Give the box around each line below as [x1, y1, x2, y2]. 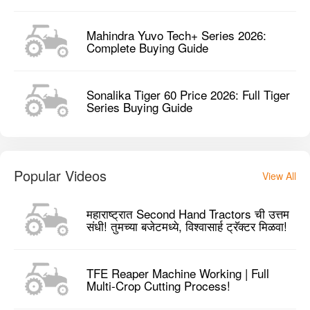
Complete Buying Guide [86, 38, 208, 56]
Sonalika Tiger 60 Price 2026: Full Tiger [86, 85, 290, 103]
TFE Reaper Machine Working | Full [86, 264, 269, 282]
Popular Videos [14, 165, 107, 186]
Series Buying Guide [86, 98, 192, 116]
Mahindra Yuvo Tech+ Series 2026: [86, 26, 266, 44]
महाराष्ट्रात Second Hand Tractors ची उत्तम [86, 204, 289, 222]
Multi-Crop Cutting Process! [86, 276, 230, 294]
